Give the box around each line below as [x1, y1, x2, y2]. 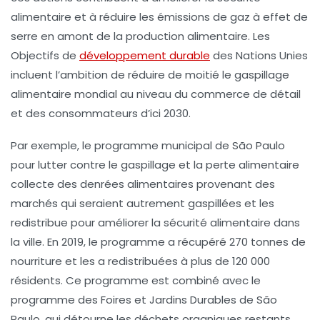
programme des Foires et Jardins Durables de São [11, 291, 277, 307]
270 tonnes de [229, 234, 306, 249]
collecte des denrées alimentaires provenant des [11, 176, 275, 191]
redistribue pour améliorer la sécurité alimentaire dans [11, 214, 300, 230]
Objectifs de [11, 47, 79, 63]
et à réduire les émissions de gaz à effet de [71, 9, 308, 24]
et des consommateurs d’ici [11, 105, 164, 121]
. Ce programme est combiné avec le [61, 272, 261, 288]
